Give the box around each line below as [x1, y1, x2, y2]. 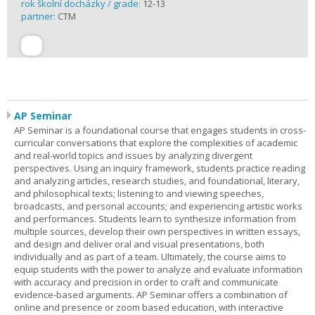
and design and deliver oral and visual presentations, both [14, 238, 264, 250]
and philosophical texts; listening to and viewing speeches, [14, 187, 264, 200]
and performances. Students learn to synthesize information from [14, 212, 296, 225]
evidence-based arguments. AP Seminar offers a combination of [14, 288, 288, 301]
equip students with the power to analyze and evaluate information [14, 263, 302, 276]
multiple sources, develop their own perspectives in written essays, [14, 225, 300, 238]
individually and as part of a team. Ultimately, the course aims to [14, 250, 286, 263]
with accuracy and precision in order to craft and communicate [14, 276, 278, 288]
